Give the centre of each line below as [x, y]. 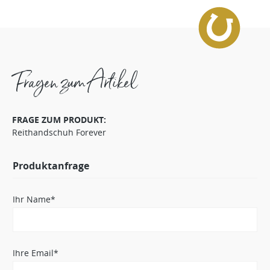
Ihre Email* [36, 253]
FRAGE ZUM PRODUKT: [59, 119]
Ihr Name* [34, 199]
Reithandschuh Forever [59, 132]
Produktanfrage [51, 165]
